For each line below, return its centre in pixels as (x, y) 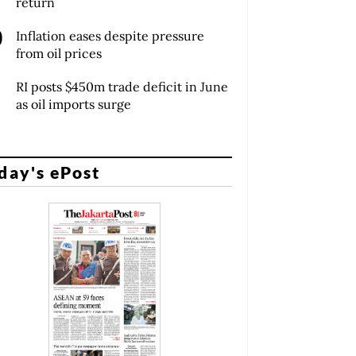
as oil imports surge (74, 104)
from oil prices (59, 54)
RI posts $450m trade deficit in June (122, 87)
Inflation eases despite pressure (110, 36)
